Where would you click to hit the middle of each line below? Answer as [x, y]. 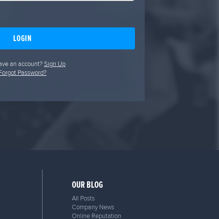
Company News [93, 207]
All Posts [83, 198]
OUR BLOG [87, 185]
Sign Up [55, 64]
